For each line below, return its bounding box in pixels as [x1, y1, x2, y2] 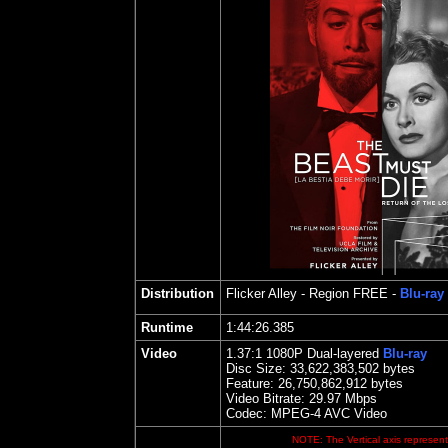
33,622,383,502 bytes [286, 361, 415, 376]
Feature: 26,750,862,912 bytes [226, 376, 403, 391]
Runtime [141, 320, 193, 335]
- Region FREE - [297, 286, 400, 301]
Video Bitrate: [226, 391, 309, 406]
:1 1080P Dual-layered [251, 346, 383, 361]
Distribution [141, 286, 214, 301]
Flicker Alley [226, 286, 297, 301]
